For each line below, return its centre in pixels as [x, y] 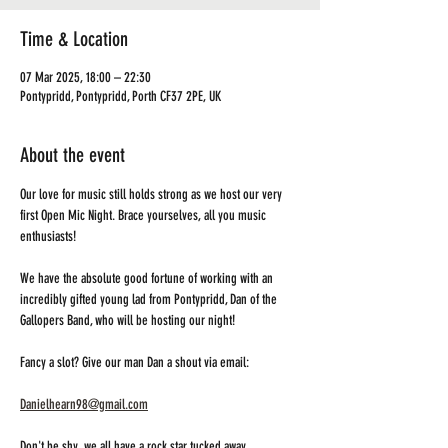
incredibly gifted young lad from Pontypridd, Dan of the [150, 299]
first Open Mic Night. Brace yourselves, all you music [144, 215]
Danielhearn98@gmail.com [84, 404]
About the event [72, 155]
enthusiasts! [49, 236]
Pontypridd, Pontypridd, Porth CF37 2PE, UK [120, 96]
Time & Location [74, 39]
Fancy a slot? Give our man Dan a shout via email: [134, 362]
